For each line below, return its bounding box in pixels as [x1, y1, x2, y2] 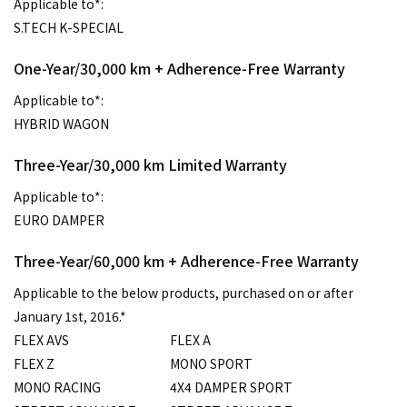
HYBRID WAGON [14, 114, 109, 134]
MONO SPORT [170, 354, 253, 373]
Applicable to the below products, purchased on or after [14, 283, 353, 303]
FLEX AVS [14, 331, 69, 350]
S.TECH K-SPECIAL [14, 18, 124, 37]
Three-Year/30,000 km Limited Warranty [14, 154, 287, 176]
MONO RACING [14, 378, 101, 397]
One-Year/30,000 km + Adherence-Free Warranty [14, 57, 345, 80]
